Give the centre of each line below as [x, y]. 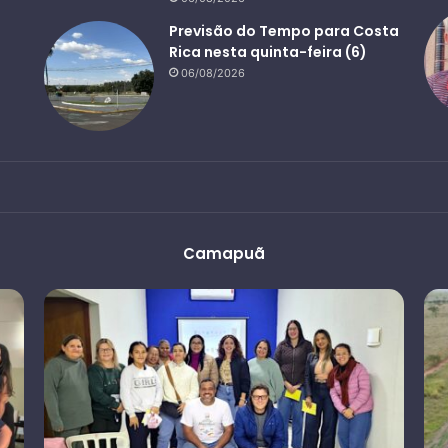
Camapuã [224, 254]
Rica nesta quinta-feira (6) [268, 52]
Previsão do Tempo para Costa [284, 31]
